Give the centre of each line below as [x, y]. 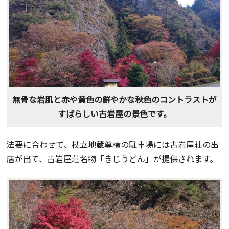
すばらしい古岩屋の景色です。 [114, 113]
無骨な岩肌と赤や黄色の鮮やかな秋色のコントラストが [114, 99]
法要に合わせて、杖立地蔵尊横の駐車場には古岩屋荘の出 [113, 144]
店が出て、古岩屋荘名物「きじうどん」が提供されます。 [112, 158]
